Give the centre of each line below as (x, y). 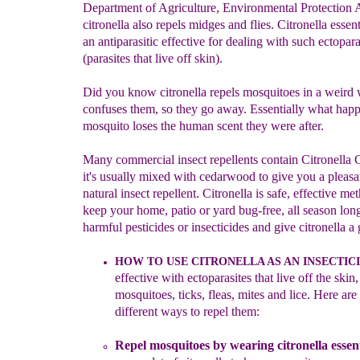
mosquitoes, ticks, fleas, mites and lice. (212, 295)
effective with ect (158, 278)
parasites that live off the (269, 278)
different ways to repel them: (187, 311)
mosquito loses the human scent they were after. (203, 126)
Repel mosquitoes (162, 345)
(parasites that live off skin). (152, 58)
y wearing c (251, 345)
